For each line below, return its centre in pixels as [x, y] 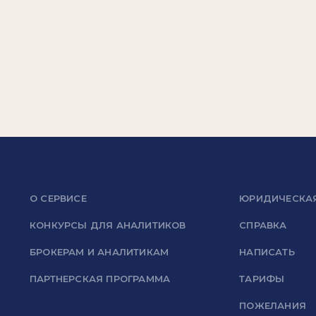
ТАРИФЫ [262, 279]
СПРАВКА [263, 225]
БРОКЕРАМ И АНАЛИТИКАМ [99, 252]
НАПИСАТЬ [267, 252]
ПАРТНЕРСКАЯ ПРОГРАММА [100, 279]
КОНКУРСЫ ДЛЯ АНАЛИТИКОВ [108, 225]
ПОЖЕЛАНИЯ [273, 305]
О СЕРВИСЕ [58, 198]
